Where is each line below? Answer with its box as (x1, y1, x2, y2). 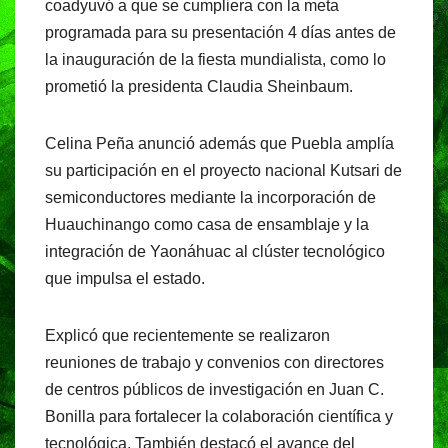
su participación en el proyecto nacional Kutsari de (45, 162, 402, 180)
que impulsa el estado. (45, 270, 205, 288)
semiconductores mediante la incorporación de (45, 189, 376, 207)
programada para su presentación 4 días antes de (45, 24, 396, 42)
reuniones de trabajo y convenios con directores (45, 354, 384, 372)
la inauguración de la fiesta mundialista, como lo (45, 51, 386, 69)
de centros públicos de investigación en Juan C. (45, 381, 384, 399)
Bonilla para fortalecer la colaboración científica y (45, 408, 393, 426)
